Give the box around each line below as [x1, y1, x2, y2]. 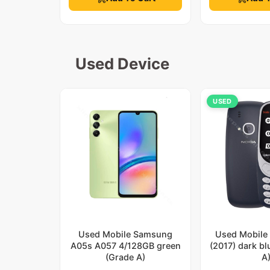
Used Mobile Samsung [78, 228, 173, 239]
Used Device [75, 54, 169, 73]
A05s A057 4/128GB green [70, 240, 181, 251]
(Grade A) [105, 251, 146, 262]
